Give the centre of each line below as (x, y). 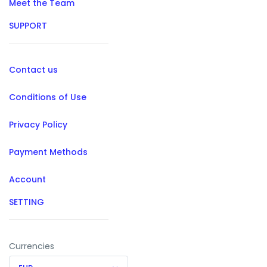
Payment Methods (48, 152)
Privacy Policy (38, 125)
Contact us (33, 70)
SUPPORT (28, 26)
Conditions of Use (48, 97)
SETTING (27, 202)
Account (27, 180)
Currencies (32, 246)
